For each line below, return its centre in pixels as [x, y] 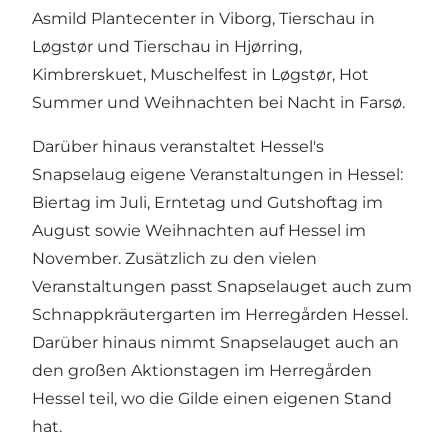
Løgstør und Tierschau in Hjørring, [167, 47]
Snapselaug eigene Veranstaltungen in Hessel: [217, 175]
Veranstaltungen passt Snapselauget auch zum [222, 287]
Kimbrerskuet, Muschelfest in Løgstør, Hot [200, 75]
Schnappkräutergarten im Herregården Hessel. [220, 315]
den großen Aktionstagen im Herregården [202, 371]
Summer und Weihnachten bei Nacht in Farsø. [218, 103]
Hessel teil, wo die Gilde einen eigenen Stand [212, 399]
